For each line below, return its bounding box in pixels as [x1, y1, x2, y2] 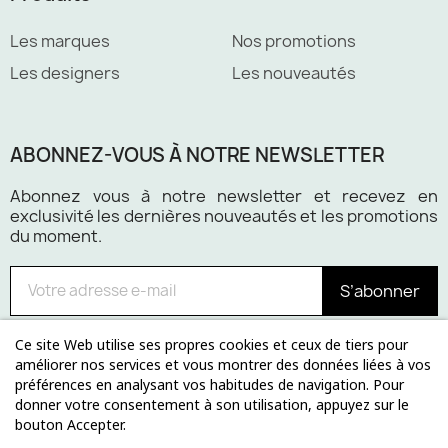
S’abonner [340, 279, 421, 302]
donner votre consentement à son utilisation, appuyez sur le [15, 395, 409, 414]
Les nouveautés [232, 61, 356, 84]
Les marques [10, 29, 110, 52]
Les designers [10, 61, 120, 84]
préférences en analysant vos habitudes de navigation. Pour [15, 375, 404, 394]
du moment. [10, 224, 102, 247]
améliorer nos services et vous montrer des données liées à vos [15, 355, 431, 374]
